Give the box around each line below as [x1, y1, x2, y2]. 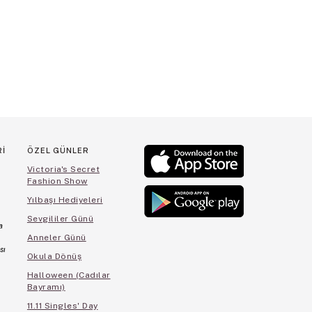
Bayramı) [26, 282, 65, 292]
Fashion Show [26, 176, 88, 187]
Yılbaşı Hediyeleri [26, 195, 103, 205]
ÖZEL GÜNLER [26, 146, 89, 155]
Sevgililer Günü [26, 214, 94, 224]
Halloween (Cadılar [26, 270, 111, 281]
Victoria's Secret [26, 164, 100, 175]
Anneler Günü [26, 233, 86, 243]
